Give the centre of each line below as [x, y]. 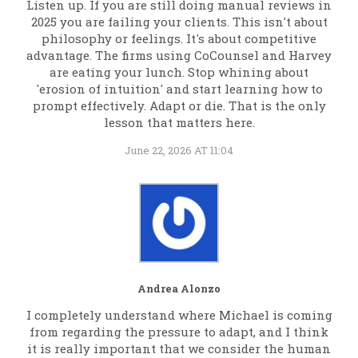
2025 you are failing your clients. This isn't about [179, 22]
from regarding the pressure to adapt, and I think [179, 332]
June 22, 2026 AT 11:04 [179, 151]
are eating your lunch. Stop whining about [179, 72]
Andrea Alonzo [179, 289]
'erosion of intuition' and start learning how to [179, 89]
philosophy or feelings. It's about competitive [179, 39]
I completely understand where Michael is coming [179, 315]
